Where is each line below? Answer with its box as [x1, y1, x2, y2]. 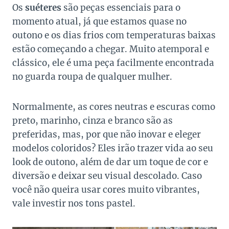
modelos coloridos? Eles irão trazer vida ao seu [12, 143, 213, 154]
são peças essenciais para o [61, 2, 180, 14]
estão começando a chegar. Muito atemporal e [12, 43, 209, 55]
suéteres [25, 2, 61, 14]
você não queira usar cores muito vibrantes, [12, 184, 200, 196]
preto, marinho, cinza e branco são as [12, 115, 173, 127]
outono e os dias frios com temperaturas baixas [12, 30, 216, 41]
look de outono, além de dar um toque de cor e [12, 156, 208, 168]
